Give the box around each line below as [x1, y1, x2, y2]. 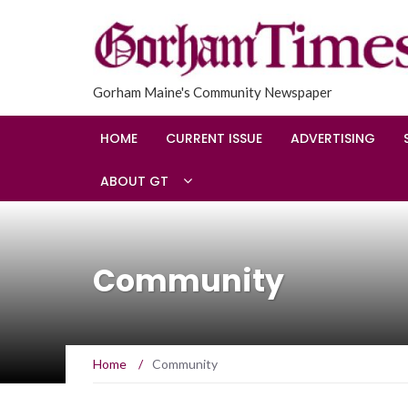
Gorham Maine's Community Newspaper [93, 83, 332, 100]
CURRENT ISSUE [166, 128, 262, 148]
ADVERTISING [291, 128, 375, 148]
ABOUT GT [100, 171, 168, 190]
